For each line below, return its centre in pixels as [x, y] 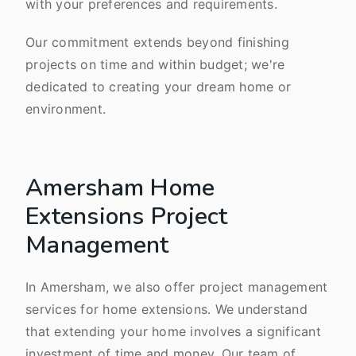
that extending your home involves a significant [173, 331]
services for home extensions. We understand [166, 309]
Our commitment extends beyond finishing [157, 42]
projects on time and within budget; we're [155, 64]
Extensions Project [127, 216]
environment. [66, 108]
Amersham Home [120, 188]
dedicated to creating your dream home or [158, 86]
